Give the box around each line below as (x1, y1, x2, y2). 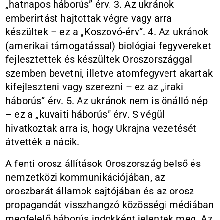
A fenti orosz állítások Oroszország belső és (5, 158, 201, 169)
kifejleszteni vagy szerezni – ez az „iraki (5, 81, 184, 93)
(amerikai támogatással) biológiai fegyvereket (5, 40, 212, 52)
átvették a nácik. (5, 136, 80, 148)
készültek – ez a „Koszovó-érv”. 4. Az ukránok (5, 26, 209, 38)
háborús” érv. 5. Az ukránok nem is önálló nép (5, 95, 208, 107)
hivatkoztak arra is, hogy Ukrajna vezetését (5, 122, 197, 134)
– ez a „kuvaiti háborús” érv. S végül (5, 109, 165, 120)
